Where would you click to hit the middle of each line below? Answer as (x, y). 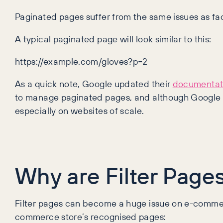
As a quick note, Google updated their (94, 84)
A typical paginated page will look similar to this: (113, 39)
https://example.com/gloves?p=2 (81, 61)
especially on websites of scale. (80, 111)
